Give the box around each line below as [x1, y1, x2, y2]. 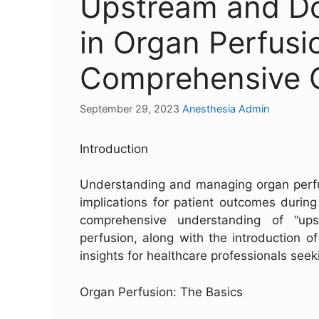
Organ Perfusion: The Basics [80, 284, 243, 299]
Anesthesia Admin [182, 102, 269, 115]
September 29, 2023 [80, 102, 179, 115]
